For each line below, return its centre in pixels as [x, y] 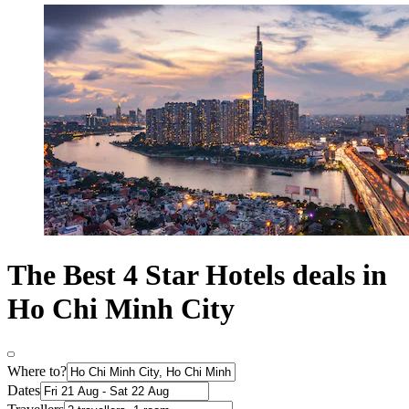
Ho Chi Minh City [121, 309]
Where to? [37, 371]
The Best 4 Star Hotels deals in [197, 275]
